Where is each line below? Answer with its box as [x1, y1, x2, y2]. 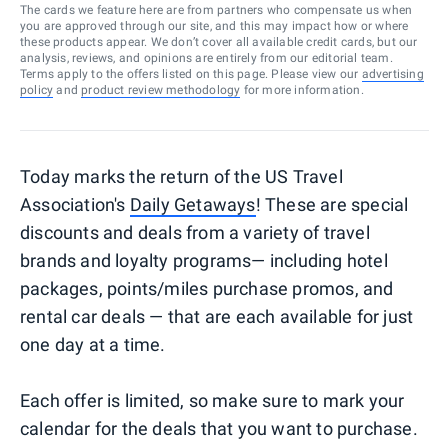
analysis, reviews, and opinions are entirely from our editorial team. [20, 50, 393, 65]
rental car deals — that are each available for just [20, 305, 414, 327]
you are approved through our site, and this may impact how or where [20, 18, 409, 33]
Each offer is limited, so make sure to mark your [20, 389, 405, 411]
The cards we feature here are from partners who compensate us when [20, 2, 413, 17]
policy [20, 82, 54, 97]
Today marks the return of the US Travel [20, 165, 343, 187]
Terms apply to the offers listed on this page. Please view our [20, 66, 359, 81]
